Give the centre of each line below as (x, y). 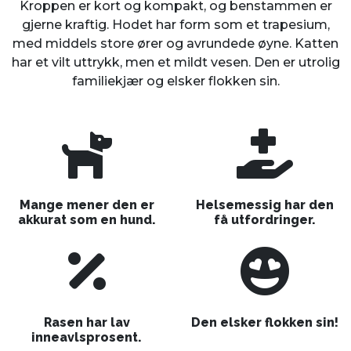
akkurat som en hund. (87, 220)
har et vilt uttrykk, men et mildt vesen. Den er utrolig (175, 63)
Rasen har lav (87, 323)
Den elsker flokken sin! (264, 323)
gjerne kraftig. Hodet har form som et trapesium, (175, 25)
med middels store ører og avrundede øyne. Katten (175, 44)
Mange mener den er (87, 205)
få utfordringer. (264, 220)
